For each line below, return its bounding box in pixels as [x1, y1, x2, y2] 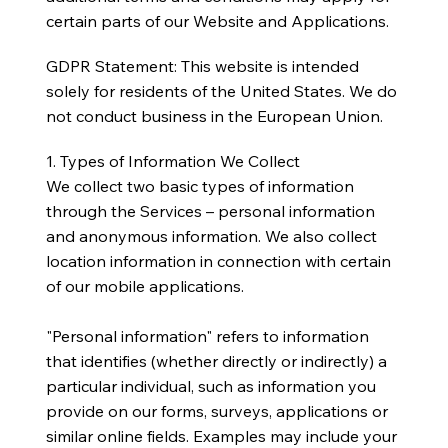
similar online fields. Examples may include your [45, 425, 397, 446]
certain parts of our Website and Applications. [45, 11, 389, 32]
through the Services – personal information [45, 200, 375, 221]
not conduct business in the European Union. [45, 106, 383, 126]
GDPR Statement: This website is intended [45, 56, 359, 76]
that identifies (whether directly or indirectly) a [45, 350, 387, 371]
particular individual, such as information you [45, 375, 376, 396]
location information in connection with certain [45, 250, 391, 271]
